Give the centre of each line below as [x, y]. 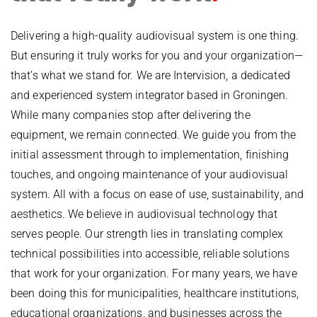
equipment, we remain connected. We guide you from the [154, 134]
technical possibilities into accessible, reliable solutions [150, 253]
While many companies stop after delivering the [131, 115]
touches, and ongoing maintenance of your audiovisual [150, 174]
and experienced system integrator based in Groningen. [150, 95]
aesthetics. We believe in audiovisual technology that [144, 214]
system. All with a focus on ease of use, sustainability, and [157, 194]
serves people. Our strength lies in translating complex [147, 234]
